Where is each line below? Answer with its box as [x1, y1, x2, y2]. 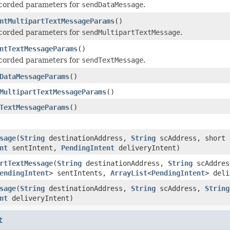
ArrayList [110, 168, 147, 177]
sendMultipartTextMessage [82, 28, 180, 36]
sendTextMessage [82, 55, 143, 64]
